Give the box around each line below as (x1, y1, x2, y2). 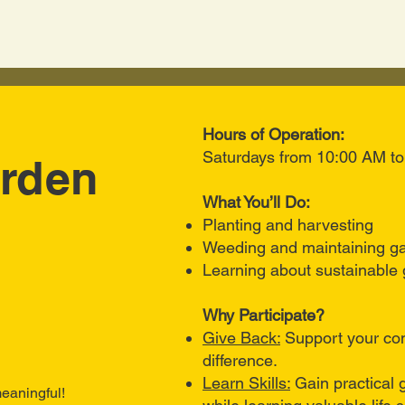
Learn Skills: (202, 373, 290, 392)
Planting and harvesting (202, 215, 373, 234)
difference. (202, 351, 278, 370)
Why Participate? (202, 306, 325, 325)
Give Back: (202, 328, 280, 347)
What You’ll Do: (202, 193, 310, 212)
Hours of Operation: (202, 125, 344, 144)
